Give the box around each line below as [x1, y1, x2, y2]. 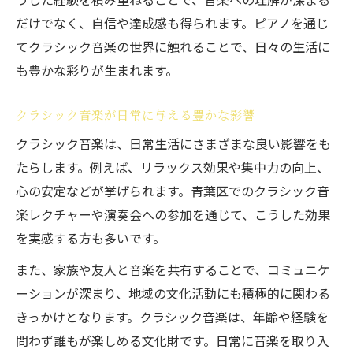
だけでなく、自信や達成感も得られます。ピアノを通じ [16, 13, 329, 32]
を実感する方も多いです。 [16, 229, 165, 247]
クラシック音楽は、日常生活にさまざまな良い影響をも [16, 134, 331, 153]
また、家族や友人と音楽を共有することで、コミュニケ [16, 260, 330, 279]
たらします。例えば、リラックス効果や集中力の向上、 [16, 158, 329, 176]
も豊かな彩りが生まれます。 [16, 61, 178, 80]
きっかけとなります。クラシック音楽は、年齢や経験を [16, 307, 329, 326]
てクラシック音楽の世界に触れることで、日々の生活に [16, 37, 330, 56]
